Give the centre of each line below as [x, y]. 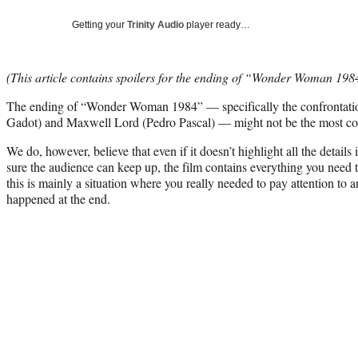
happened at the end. [58, 198]
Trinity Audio [155, 24]
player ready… [217, 24]
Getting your [99, 24]
